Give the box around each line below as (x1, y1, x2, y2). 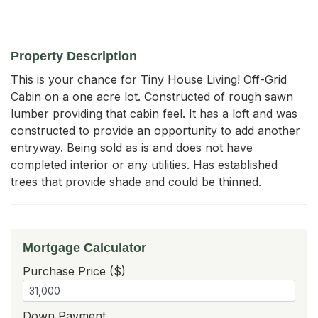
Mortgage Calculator (23, 240, 146, 255)
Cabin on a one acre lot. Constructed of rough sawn (11, 89, 293, 104)
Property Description (11, 48, 137, 63)
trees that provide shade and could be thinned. (11, 174, 261, 189)
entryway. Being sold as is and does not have (11, 140, 253, 155)
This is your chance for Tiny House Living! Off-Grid (11, 72, 287, 87)
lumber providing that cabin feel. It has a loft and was (11, 106, 297, 121)
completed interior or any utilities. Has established (11, 157, 278, 172)
